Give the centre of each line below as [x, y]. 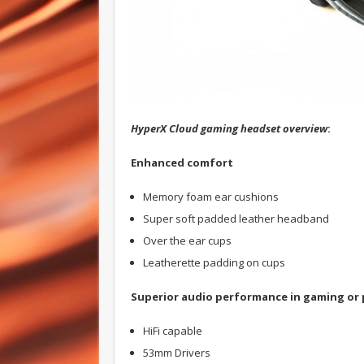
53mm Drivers [177, 352]
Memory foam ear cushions [211, 196]
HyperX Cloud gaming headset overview [229, 128]
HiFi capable [173, 330]
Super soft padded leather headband [236, 218]
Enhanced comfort [182, 162]
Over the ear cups [187, 240]
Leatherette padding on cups [214, 262]
